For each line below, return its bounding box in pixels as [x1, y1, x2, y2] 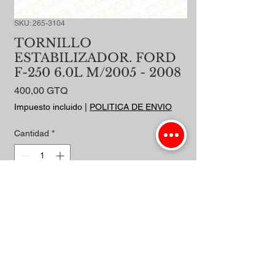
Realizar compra [64, 220, 137, 232]
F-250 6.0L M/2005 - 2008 [14, 65, 181, 80]
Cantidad [14, 128, 49, 139]
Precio [67, 84, 95, 96]
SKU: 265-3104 [14, 19, 65, 28]
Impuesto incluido [14, 102, 82, 112]
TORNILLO [14, 36, 91, 51]
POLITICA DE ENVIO [90, 102, 172, 112]
